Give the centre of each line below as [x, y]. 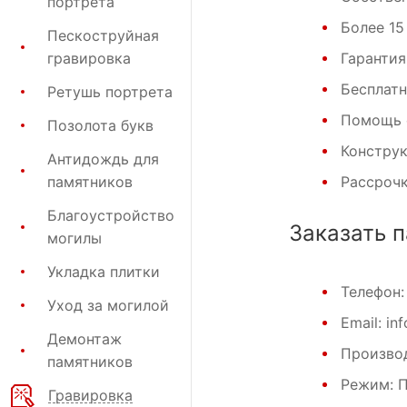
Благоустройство [111, 215]
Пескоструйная [103, 35]
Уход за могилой [108, 305]
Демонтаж [84, 338]
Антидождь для [103, 159]
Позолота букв [100, 125]
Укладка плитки [104, 271]
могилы [74, 238]
